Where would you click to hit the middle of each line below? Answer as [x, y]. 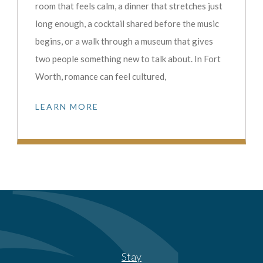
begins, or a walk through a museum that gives [124, 41]
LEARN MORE [67, 107]
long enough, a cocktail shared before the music [127, 24]
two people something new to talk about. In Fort [128, 59]
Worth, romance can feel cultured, [101, 77]
